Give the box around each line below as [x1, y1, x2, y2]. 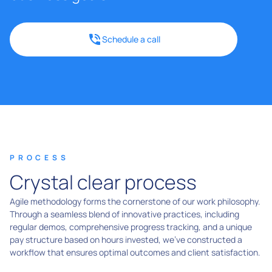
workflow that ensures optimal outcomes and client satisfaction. [10, 246, 260, 258]
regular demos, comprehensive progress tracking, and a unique [10, 220, 252, 233]
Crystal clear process [10, 168, 197, 195]
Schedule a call [101, 33, 160, 45]
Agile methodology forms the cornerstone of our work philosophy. [10, 195, 260, 207]
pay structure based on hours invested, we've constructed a [10, 233, 242, 245]
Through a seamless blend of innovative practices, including [10, 208, 239, 220]
